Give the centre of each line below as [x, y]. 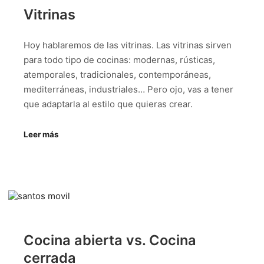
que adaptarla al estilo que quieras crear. [108, 104]
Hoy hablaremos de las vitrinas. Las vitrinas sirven [128, 45]
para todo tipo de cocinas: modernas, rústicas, [119, 60]
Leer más [41, 134]
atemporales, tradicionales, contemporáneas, [117, 75]
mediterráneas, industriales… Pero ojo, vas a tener [128, 90]
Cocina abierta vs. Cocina [110, 240]
